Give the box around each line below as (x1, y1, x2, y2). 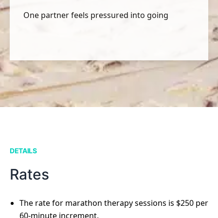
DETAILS (10, 146, 37, 155)
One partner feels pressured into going (23, 10, 168, 20)
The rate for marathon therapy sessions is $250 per (19, 198, 208, 208)
